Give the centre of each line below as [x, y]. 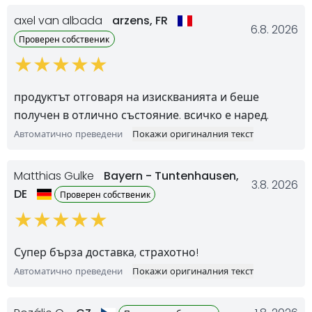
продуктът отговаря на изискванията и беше [136, 97]
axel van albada [60, 20]
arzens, [134, 20]
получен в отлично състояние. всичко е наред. [141, 115]
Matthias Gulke [55, 175]
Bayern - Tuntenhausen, [171, 175]
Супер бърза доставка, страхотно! [106, 252]
